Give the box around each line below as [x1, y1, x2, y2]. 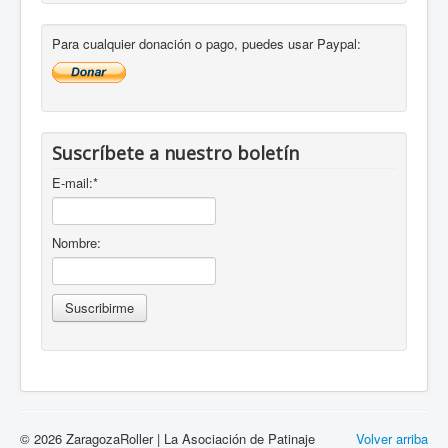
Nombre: [52, 233, 101, 253]
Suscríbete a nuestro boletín [52, 141, 299, 166]
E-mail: [52, 173, 93, 193]
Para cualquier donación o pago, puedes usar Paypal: [52, 34, 361, 54]
